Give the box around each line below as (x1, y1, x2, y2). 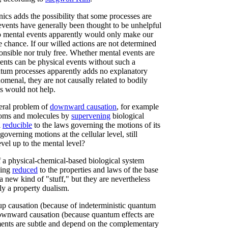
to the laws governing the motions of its (32, 121, 160, 129)
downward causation (50, 102, 117, 111)
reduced (12, 165, 38, 174)
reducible (3, 121, 32, 129)
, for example (117, 102, 159, 111)
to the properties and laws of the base (38, 165, 158, 174)
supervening (71, 111, 110, 120)
